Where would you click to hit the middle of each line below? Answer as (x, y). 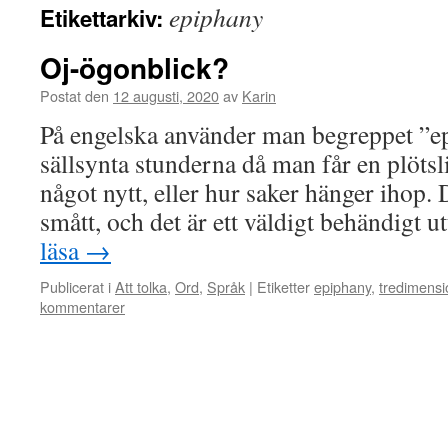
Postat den (74, 95)
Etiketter (283, 286)
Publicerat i (75, 286)
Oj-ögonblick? (134, 67)
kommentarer (82, 306)
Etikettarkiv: (104, 18)
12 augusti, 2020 (166, 95)
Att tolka (141, 286)
